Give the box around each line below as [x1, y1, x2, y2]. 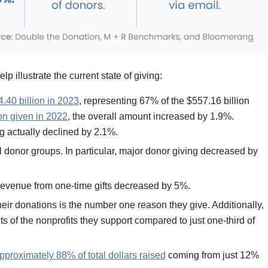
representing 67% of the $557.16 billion [83, 96, 249, 106]
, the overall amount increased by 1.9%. [67, 111, 234, 122]
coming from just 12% [165, 250, 259, 261]
